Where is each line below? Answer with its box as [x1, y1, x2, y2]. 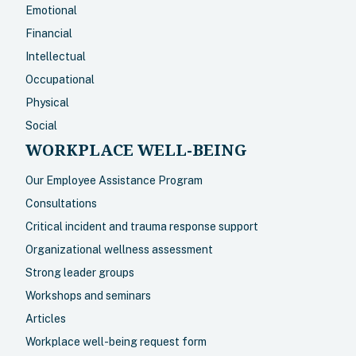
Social [25, 119, 57, 132]
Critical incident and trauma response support [25, 220, 258, 233]
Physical [25, 96, 69, 109]
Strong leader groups [25, 266, 134, 279]
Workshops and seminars [25, 289, 151, 302]
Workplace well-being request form [25, 335, 207, 348]
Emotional [25, 4, 77, 17]
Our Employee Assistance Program [25, 174, 203, 187]
